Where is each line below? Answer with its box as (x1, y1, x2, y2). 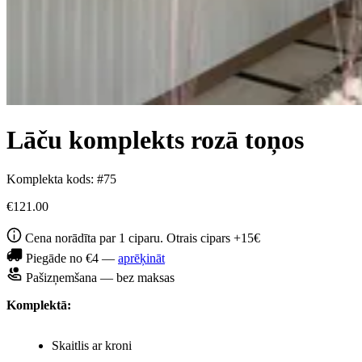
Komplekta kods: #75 (6, 172, 116, 187)
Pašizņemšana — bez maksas (23, 270, 175, 284)
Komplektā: (6, 297, 71, 312)
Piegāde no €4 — (26, 250, 118, 265)
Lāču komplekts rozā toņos (6, 125, 304, 154)
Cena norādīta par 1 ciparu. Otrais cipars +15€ (22, 231, 261, 246)
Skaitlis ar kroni (52, 338, 132, 352)
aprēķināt (118, 250, 165, 265)
